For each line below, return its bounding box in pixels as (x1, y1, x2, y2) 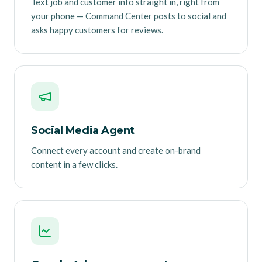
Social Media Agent (31, 124, 135, 137)
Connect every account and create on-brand (31, 145, 201, 156)
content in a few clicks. (31, 159, 118, 170)
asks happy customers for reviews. (31, 25, 163, 36)
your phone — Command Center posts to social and (31, 11, 226, 22)
